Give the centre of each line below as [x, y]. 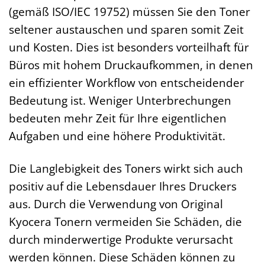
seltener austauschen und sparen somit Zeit [126, 30]
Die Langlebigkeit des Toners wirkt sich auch [126, 168]
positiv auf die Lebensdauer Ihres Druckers [123, 186]
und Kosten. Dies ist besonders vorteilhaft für [129, 47]
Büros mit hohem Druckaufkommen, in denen [131, 65]
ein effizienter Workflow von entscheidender [127, 83]
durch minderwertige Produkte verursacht [121, 239]
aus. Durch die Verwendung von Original [116, 203]
